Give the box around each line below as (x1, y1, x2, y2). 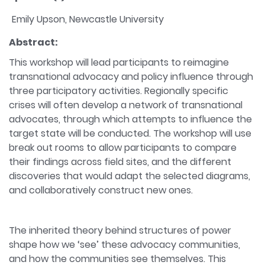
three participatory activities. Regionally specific (9, 84, 228, 98)
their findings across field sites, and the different (9, 155, 231, 169)
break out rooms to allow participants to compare (9, 141, 237, 154)
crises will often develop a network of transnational (9, 98, 243, 112)
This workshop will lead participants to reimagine (9, 56, 229, 69)
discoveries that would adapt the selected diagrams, (9, 169, 250, 183)
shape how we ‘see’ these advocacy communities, (9, 238, 240, 251)
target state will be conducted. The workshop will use (9, 127, 251, 140)
